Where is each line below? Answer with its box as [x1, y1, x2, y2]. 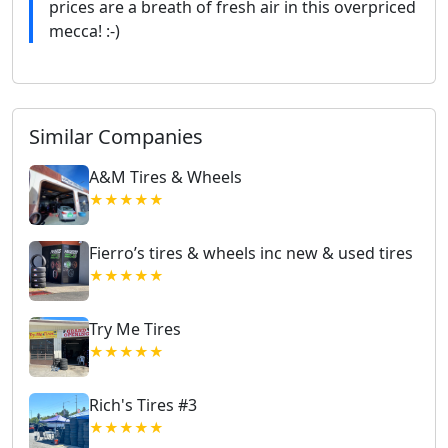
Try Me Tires [89, 318, 181, 341]
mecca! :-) [49, 20, 120, 43]
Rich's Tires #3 [89, 394, 197, 417]
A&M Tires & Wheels [89, 166, 242, 189]
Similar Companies [29, 123, 203, 151]
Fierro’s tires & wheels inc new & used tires [89, 242, 413, 265]
